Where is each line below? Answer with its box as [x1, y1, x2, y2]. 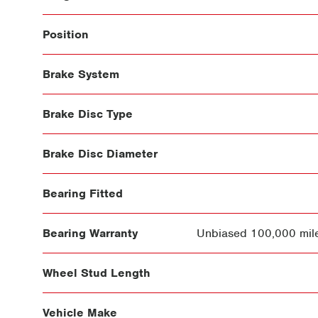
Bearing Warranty [43, 225, 138, 241]
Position [43, 26, 89, 42]
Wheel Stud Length [43, 265, 150, 280]
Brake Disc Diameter [43, 146, 158, 161]
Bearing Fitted [43, 185, 123, 201]
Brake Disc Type [43, 106, 133, 121]
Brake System [43, 66, 119, 82]
